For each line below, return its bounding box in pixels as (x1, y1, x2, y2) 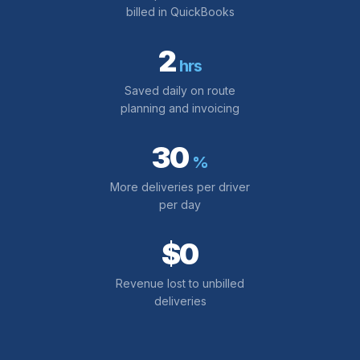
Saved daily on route (125, 83, 235, 97)
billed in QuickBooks (125, 4, 235, 18)
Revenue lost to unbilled (116, 276, 244, 290)
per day (159, 197, 201, 211)
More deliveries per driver (110, 179, 250, 194)
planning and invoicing (121, 100, 239, 115)
